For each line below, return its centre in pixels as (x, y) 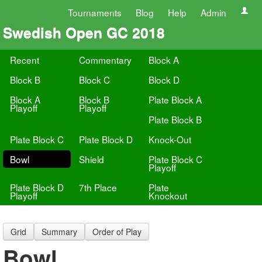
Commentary (106, 60)
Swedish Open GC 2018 (84, 32)
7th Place (98, 187)
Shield (92, 159)
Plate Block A (175, 99)
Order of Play (117, 232)
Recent (25, 60)
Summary (59, 232)
